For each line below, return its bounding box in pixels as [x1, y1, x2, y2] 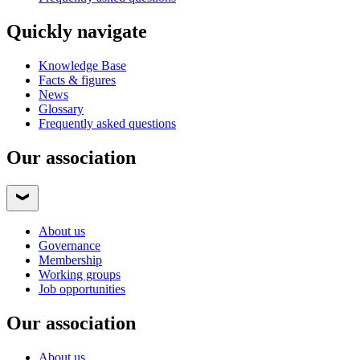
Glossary [39, 102, 84, 117]
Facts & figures [39, 73, 116, 88]
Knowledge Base [39, 59, 126, 73]
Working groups [39, 268, 121, 282]
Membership [39, 253, 102, 268]
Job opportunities [39, 282, 125, 297]
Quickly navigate [6, 21, 147, 43]
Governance [39, 239, 100, 253]
